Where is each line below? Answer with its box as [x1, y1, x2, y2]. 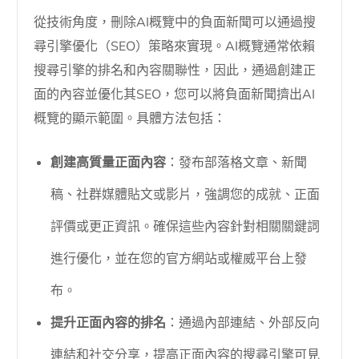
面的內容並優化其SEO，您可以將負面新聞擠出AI [34, 85, 316, 103]
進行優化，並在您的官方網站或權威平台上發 [50, 249, 308, 268]
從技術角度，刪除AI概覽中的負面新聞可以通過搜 [34, 13, 317, 31]
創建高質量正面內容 [50, 153, 167, 171]
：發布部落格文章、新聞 [166, 153, 308, 171]
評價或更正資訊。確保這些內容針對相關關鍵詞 [50, 217, 321, 236]
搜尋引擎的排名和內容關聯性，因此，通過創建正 [34, 61, 317, 79]
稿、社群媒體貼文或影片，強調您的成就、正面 [50, 185, 321, 204]
